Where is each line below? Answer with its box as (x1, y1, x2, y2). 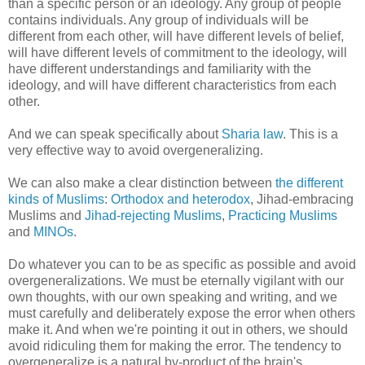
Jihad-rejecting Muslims (85, 208, 222, 222)
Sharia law (222, 126, 283, 141)
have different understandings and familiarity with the (8, 61, 311, 76)
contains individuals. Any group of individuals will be (8, 12, 309, 27)
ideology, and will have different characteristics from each (8, 77, 336, 92)
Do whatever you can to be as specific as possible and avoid (8, 257, 356, 271)
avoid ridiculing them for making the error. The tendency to (8, 338, 341, 353)
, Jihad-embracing (250, 191, 354, 206)
